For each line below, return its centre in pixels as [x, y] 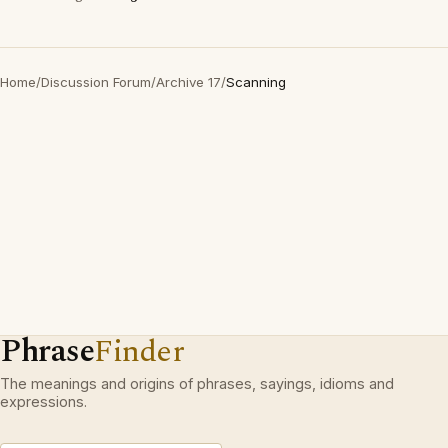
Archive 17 [188, 82]
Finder [139, 351]
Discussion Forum [96, 82]
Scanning [256, 82]
